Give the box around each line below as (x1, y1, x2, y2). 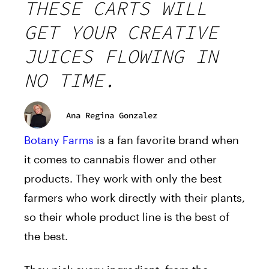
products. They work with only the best (24, 172, 222, 186)
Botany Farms (24, 133, 94, 147)
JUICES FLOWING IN (24, 44, 218, 69)
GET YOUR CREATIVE (24, 20, 218, 45)
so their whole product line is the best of (24, 210, 229, 224)
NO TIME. (24, 68, 115, 93)
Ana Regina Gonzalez (66, 109, 157, 121)
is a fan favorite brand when (94, 133, 239, 147)
